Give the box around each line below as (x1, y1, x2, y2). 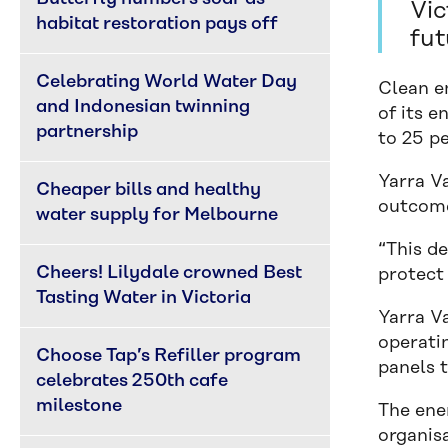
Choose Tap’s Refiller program (36, 346, 305, 366)
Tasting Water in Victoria (36, 288, 251, 308)
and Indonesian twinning (36, 97, 254, 117)
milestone (36, 396, 122, 416)
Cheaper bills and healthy (36, 180, 265, 200)
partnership (36, 122, 138, 142)
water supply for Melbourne (36, 205, 278, 225)
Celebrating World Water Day (36, 72, 301, 92)
